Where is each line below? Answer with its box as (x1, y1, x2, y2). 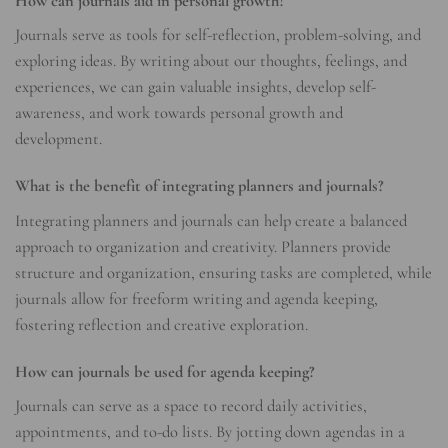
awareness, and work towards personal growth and (15, 103, 343, 124)
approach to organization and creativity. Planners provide (15, 236, 391, 257)
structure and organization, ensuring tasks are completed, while (15, 262, 432, 283)
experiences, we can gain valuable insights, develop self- (15, 77, 376, 98)
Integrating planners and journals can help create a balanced (15, 210, 407, 231)
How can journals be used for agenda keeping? (15, 362, 315, 383)
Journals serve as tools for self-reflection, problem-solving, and (15, 25, 421, 46)
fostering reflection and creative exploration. (15, 314, 308, 335)
